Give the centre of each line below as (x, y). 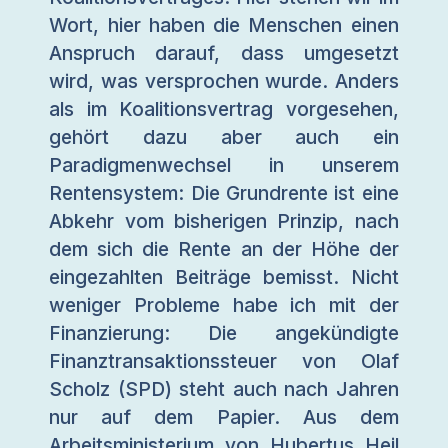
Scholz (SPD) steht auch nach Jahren (224, 389)
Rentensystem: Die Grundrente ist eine (224, 193)
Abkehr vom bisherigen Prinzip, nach (224, 221)
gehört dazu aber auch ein (224, 137)
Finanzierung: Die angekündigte (224, 333)
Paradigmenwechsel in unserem (224, 165)
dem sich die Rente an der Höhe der (224, 249)
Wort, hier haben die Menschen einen (224, 25)
